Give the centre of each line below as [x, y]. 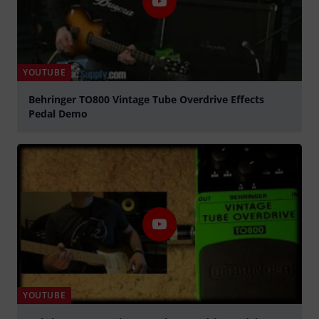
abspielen [40, 139]
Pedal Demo [58, 114]
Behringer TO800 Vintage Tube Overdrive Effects [146, 100]
